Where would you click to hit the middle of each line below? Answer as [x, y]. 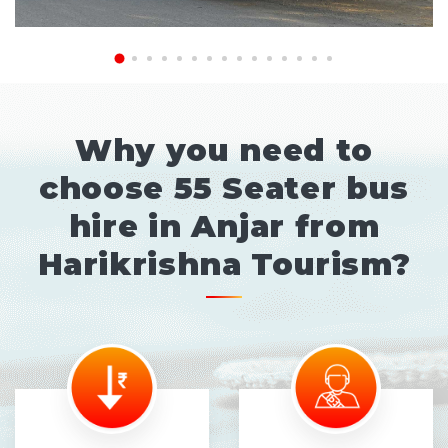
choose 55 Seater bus [224, 188]
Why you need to [224, 150]
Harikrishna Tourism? [224, 264]
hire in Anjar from [224, 226]
